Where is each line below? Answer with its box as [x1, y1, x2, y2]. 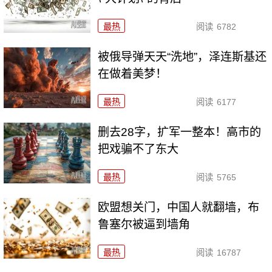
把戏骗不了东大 [98, 142, 179, 155]
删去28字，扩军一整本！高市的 [98, 125, 262, 138]
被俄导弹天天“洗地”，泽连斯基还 [98, 50, 267, 63]
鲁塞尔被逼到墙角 [98, 217, 191, 231]
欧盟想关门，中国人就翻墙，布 [98, 200, 260, 214]
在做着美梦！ [98, 67, 168, 80]
